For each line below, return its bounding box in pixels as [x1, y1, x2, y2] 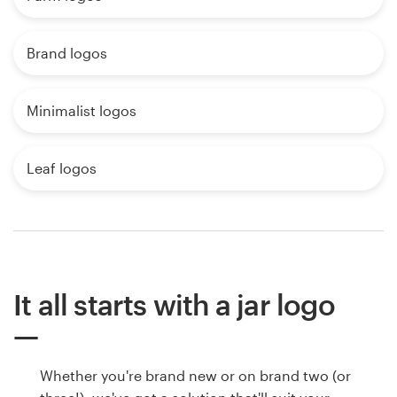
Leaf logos [27, 160, 97, 177]
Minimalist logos [27, 102, 136, 120]
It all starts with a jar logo [13, 288, 335, 322]
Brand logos [27, 44, 107, 62]
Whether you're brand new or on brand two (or [40, 367, 351, 385]
